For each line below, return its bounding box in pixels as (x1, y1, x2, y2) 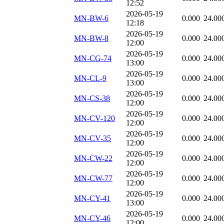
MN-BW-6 (74, 14, 108, 23)
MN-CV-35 (74, 134, 111, 143)
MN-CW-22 (74, 154, 112, 163)
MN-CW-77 (74, 174, 112, 183)
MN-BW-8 (74, 34, 108, 43)
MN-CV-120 (74, 114, 115, 123)
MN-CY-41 (74, 194, 110, 203)
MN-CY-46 (74, 214, 110, 223)
